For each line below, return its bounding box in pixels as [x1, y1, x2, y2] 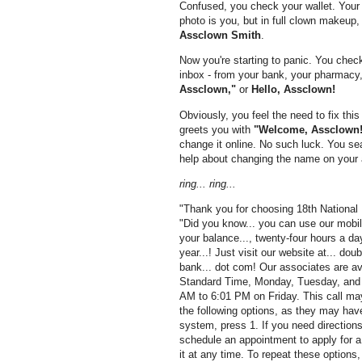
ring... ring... [179, 177, 236, 190]
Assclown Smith [179, 29, 261, 42]
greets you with [179, 123, 254, 136]
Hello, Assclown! [251, 83, 335, 96]
